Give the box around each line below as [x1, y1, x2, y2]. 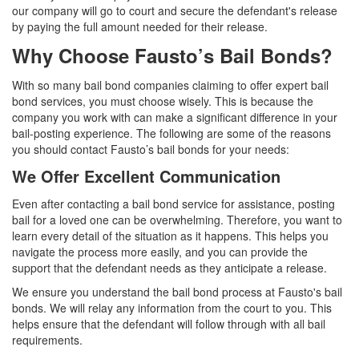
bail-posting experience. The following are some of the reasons [12, 125, 331, 142]
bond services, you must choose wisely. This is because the [12, 93, 313, 110]
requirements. [12, 332, 83, 349]
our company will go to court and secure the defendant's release [12, 2, 337, 19]
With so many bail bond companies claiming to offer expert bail [12, 77, 329, 94]
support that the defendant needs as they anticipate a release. [12, 260, 327, 276]
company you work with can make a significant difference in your [12, 109, 337, 126]
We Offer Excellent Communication [12, 164, 280, 188]
